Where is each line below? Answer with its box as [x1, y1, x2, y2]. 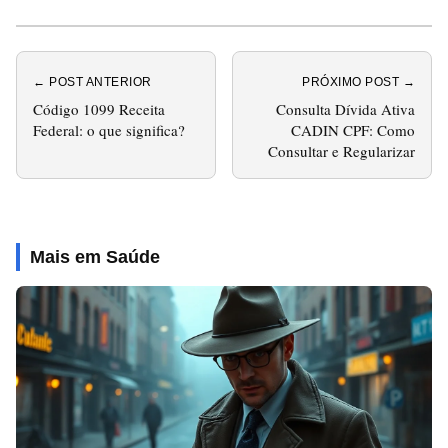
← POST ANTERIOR [33, 75, 152, 89]
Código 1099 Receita [33, 99, 165, 119]
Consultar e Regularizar [268, 141, 415, 161]
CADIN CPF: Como [291, 120, 415, 140]
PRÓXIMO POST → [302, 75, 415, 89]
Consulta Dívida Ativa [276, 99, 415, 119]
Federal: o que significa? [33, 120, 185, 140]
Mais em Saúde [30, 247, 160, 267]
